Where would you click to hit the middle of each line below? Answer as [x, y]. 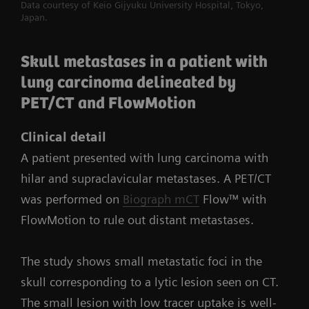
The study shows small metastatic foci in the [141, 261]
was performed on [72, 199]
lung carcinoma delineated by [128, 83]
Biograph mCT [161, 199]
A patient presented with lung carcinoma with [144, 157]
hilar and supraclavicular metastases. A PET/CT [146, 178]
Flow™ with [233, 199]
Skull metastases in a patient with [144, 62]
